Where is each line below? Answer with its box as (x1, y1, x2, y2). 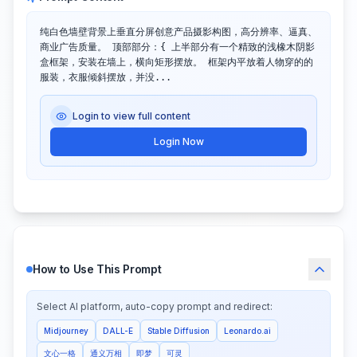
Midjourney (44, 325, 88, 335)
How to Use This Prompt (33, 262, 162, 277)
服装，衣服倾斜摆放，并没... (40, 72, 171, 84)
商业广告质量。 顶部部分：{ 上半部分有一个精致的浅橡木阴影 (40, 41, 315, 53)
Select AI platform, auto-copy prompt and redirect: (37, 300, 273, 313)
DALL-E (103, 325, 133, 335)
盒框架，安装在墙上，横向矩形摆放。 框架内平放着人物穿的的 (40, 57, 313, 69)
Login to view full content (73, 110, 190, 123)
